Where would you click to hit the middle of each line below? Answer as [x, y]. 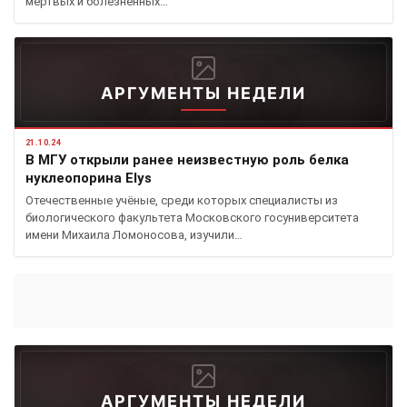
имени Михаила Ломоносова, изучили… [134, 234]
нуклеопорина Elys [89, 178]
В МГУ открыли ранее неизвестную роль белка [187, 159]
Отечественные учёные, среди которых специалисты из [182, 200]
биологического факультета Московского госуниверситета [192, 217]
